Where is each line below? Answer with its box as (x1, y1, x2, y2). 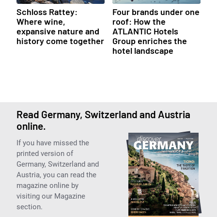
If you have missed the (16, 138, 89, 147)
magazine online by (16, 181, 78, 190)
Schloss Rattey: (16, 6, 77, 17)
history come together (16, 35, 104, 46)
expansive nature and (16, 25, 99, 36)
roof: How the (112, 15, 166, 27)
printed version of (16, 149, 73, 158)
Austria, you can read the (16, 170, 96, 179)
